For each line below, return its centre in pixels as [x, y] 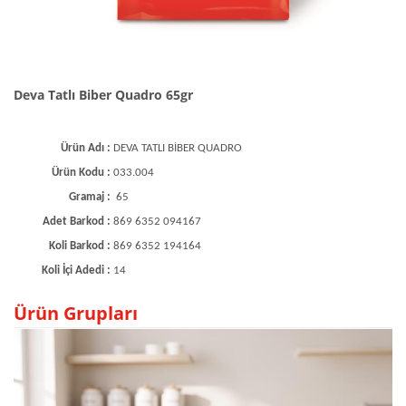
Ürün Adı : [87, 148]
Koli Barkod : [81, 246]
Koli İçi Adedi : [77, 270]
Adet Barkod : [78, 221]
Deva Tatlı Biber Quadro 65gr [103, 94]
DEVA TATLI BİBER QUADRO [178, 148]
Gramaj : [91, 197]
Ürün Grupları [76, 313]
